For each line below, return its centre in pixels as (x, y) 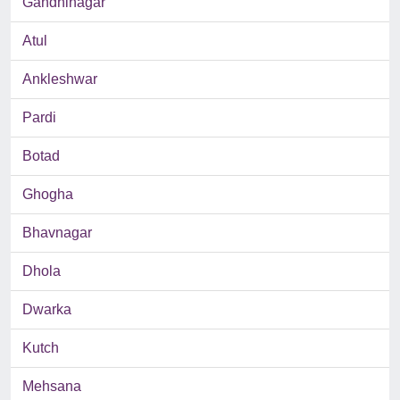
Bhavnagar (57, 233)
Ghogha (48, 195)
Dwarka (47, 310)
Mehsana (52, 387)
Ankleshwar (60, 79)
